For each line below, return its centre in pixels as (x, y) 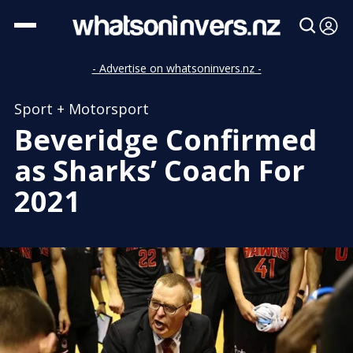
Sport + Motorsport (82, 109)
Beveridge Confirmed (165, 140)
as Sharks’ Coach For (160, 171)
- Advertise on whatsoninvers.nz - (176, 68)
